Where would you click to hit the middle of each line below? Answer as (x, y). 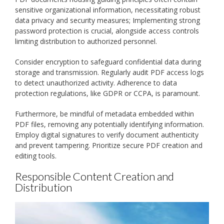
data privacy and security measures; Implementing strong (107, 20)
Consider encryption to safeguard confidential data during (108, 62)
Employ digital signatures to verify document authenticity (107, 135)
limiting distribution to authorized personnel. (86, 41)
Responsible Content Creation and (94, 176)
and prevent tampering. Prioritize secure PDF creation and (109, 145)
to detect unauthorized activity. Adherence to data (96, 83)
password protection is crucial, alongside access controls (107, 31)
